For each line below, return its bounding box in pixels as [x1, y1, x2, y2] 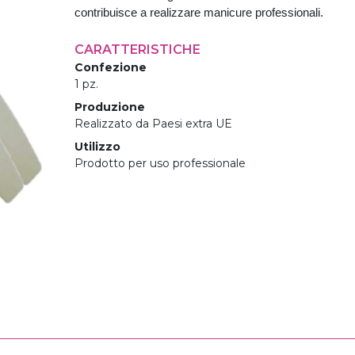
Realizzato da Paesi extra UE [74, 116, 232, 132]
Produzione [74, 100, 145, 115]
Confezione [74, 60, 147, 75]
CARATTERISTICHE [74, 42, 200, 58]
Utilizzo [74, 139, 120, 155]
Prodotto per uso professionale [74, 156, 246, 171]
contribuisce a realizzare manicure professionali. [74, 6, 323, 20]
